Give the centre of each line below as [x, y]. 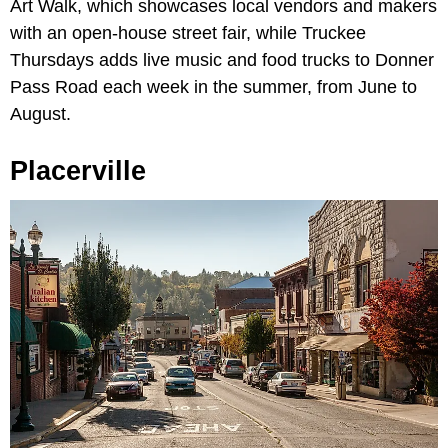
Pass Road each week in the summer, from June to [213, 87]
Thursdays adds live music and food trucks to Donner [222, 60]
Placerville [78, 171]
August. [40, 114]
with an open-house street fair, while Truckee [188, 33]
